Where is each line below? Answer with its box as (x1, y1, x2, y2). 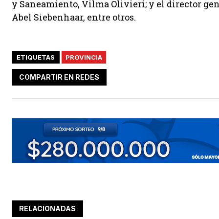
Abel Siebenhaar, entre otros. (12, 11, 136, 23)
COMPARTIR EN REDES (19, 72, 99, 81)
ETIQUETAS (17, 53, 55, 61)
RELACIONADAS (19, 204, 76, 213)
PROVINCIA (66, 53, 102, 61)
